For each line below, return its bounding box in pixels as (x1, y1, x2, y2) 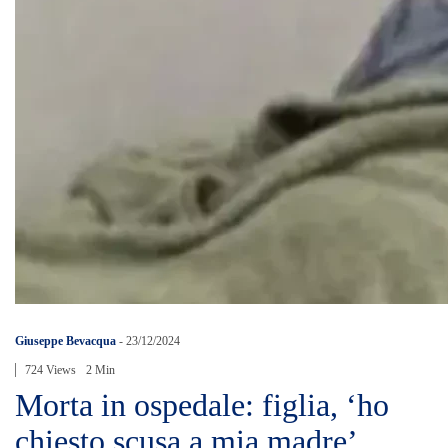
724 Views (25, 362, 76, 377)
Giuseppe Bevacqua (15, 333, 116, 348)
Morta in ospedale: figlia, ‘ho (15, 386, 389, 423)
